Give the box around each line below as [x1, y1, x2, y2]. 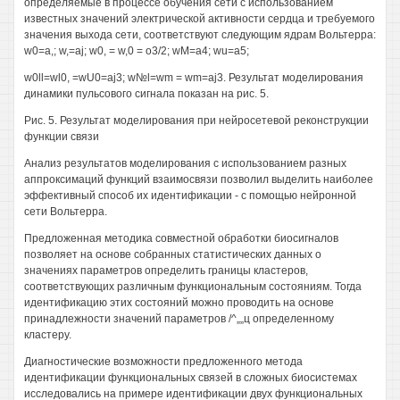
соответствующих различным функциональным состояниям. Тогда [24, 280, 362, 293]
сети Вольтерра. [24, 205, 107, 218]
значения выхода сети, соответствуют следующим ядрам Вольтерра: [24, 29, 376, 41]
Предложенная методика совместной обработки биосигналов [24, 232, 338, 245]
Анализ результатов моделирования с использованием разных [24, 157, 346, 170]
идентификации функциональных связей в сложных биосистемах [24, 371, 357, 384]
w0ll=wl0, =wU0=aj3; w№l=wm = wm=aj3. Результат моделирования [24, 71, 363, 84]
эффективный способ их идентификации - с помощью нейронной [24, 189, 356, 202]
